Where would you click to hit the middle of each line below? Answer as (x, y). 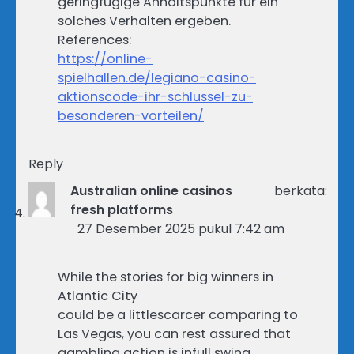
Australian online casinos (152, 191)
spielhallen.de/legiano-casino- (157, 78)
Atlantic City (98, 296)
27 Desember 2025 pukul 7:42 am (181, 229)
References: (94, 40)
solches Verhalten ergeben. (144, 21)
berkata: (300, 191)
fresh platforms (122, 210)
